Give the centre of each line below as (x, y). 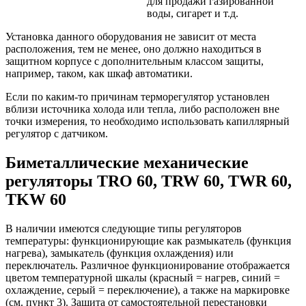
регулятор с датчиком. (57, 133)
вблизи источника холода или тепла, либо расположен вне (142, 109)
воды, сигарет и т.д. (193, 13)
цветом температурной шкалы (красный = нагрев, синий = (143, 277)
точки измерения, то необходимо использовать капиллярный (148, 121)
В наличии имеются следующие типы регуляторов (124, 228)
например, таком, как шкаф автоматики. (99, 73)
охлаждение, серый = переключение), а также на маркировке (148, 290)
